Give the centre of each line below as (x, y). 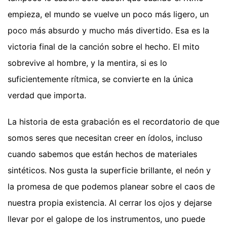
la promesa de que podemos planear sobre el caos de (111, 187)
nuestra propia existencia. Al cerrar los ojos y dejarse (110, 203)
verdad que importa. (47, 96)
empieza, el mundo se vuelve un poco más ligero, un (108, 14)
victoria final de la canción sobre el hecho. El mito (104, 47)
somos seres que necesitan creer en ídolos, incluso (105, 138)
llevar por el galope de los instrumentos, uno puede (106, 219)
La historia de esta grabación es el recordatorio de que (113, 122)
